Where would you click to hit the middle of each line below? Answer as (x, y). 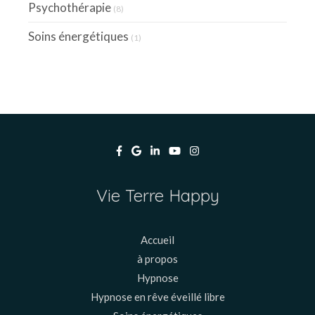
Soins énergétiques (78, 36)
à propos (157, 258)
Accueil (157, 239)
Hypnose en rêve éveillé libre (157, 296)
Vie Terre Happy (157, 195)
